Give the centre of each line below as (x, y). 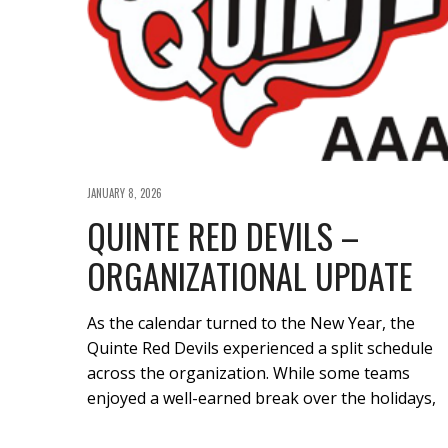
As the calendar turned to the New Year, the (251, 323)
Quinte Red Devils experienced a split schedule (260, 348)
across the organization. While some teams (248, 373)
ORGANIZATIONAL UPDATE (250, 276)
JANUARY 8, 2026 (124, 193)
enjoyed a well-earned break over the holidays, (261, 398)
